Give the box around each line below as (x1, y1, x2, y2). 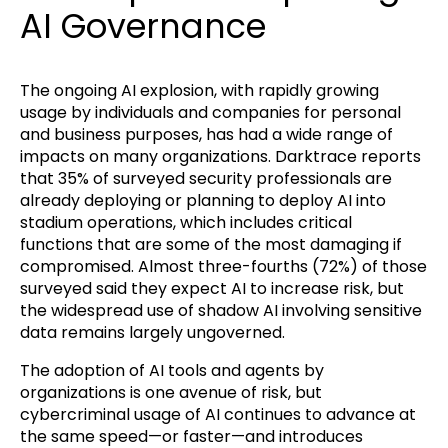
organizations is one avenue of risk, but (20, 381, 322, 405)
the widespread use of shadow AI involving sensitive (20, 299, 422, 323)
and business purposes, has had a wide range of (20, 123, 393, 147)
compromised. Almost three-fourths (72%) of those (20, 255, 427, 279)
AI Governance (20, 2, 266, 50)
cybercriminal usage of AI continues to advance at (20, 403, 416, 427)
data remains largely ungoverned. (20, 321, 285, 345)
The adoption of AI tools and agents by (20, 359, 324, 383)
